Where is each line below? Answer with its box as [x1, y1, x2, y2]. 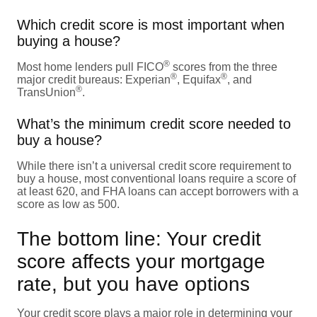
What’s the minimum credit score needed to [17, 115, 291, 132]
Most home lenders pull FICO [17, 60, 163, 73]
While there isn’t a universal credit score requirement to [17, 159, 292, 172]
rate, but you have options [17, 272, 250, 295]
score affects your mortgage [17, 250, 265, 272]
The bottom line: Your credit [17, 227, 261, 250]
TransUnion [17, 86, 76, 98]
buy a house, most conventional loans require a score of [17, 172, 296, 185]
